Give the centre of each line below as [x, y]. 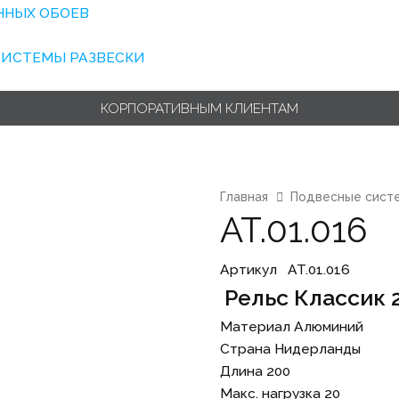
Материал [257, 326]
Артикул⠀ [254, 269]
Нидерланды [318, 348]
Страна [248, 348]
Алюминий [329, 326]
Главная [244, 196]
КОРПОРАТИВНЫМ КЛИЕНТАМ [199, 108]
